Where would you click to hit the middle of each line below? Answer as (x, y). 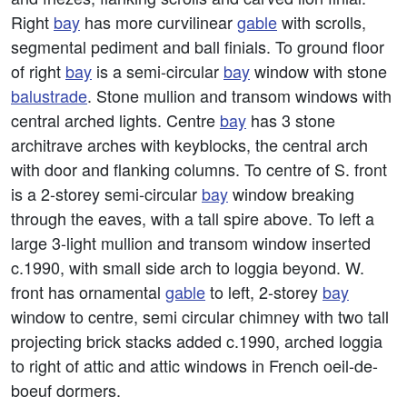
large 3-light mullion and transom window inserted (191, 243)
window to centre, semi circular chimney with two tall (200, 316)
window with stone (318, 71)
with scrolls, (322, 22)
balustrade (49, 95)
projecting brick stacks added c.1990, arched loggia (197, 341)
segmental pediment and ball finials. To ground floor (198, 46)
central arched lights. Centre (115, 120)
